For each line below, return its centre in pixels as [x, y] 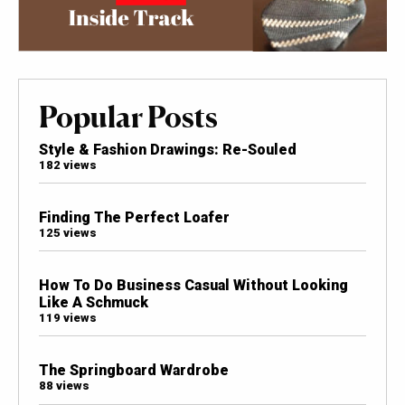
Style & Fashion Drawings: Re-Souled [167, 149]
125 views [67, 232]
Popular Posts [128, 116]
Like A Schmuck [93, 303]
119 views [67, 318]
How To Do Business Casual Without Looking [193, 286]
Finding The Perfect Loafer [134, 217]
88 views [64, 386]
